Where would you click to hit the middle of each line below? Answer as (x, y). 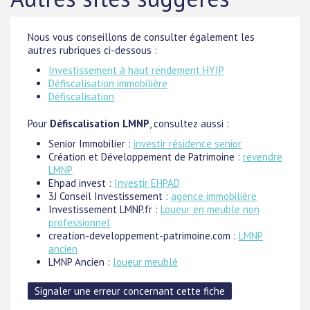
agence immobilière (214, 196)
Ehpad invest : (81, 183)
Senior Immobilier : (91, 144)
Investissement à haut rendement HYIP (136, 70)
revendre (263, 157)
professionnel (79, 222)
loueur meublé (145, 262)
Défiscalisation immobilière (108, 83)
